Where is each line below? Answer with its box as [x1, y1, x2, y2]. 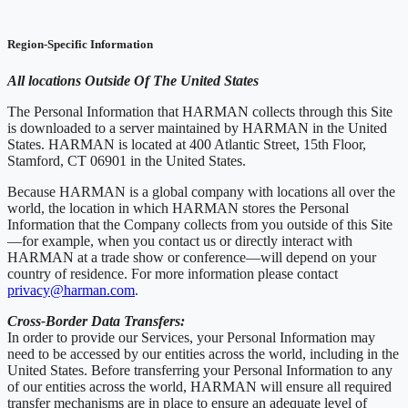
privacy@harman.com [7, 281, 135, 298]
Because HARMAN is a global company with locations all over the [7, 183, 395, 199]
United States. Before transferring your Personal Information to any [7, 362, 393, 378]
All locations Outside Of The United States [7, 72, 259, 88]
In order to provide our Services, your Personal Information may [7, 329, 375, 345]
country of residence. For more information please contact [7, 265, 338, 281]
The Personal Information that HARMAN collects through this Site [7, 103, 393, 119]
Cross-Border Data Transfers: [7, 312, 185, 329]
